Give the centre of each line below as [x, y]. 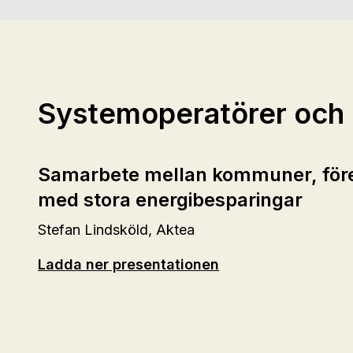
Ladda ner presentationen [128, 264]
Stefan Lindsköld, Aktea [116, 230]
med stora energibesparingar [170, 200]
